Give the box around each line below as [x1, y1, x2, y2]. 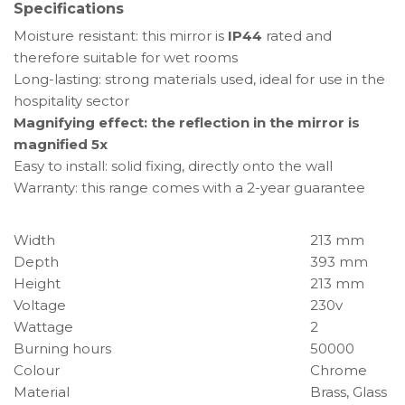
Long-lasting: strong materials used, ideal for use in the [14, 71, 385, 89]
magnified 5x [14, 136, 108, 154]
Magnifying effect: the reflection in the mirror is [14, 114, 360, 132]
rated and [262, 27, 332, 45]
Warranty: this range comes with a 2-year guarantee [14, 179, 365, 197]
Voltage [14, 297, 66, 315]
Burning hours [14, 340, 111, 358]
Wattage [14, 318, 73, 336]
